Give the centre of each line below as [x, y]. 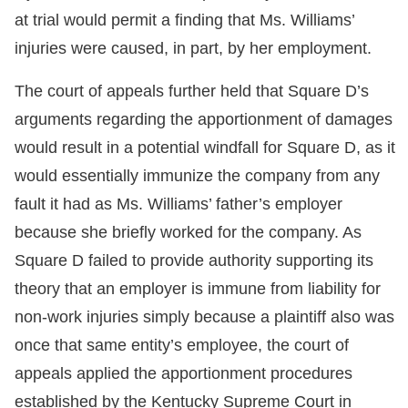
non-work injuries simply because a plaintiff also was [204, 317]
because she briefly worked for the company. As [188, 233]
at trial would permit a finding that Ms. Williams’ [184, 20]
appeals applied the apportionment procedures [184, 374]
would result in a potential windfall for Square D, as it [205, 148]
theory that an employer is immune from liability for [198, 289]
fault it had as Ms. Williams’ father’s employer [178, 204]
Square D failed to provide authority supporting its [194, 261]
